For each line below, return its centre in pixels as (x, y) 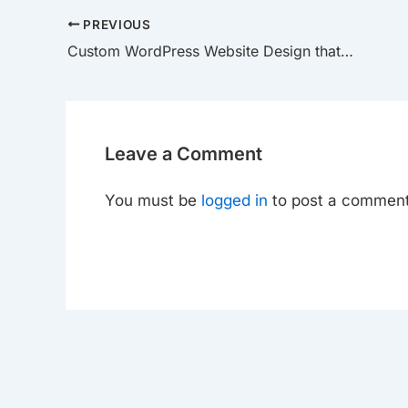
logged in (234, 201)
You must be (153, 201)
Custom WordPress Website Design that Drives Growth (347, 51)
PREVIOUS (115, 24)
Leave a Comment (183, 154)
